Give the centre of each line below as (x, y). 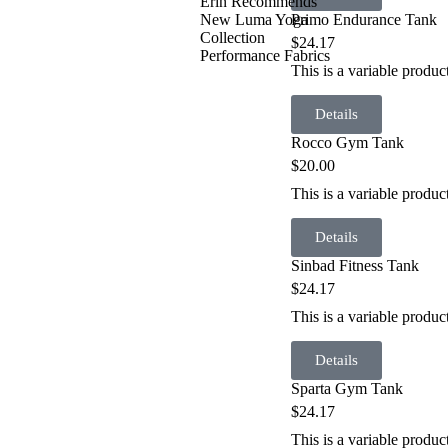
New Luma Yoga (253, 19)
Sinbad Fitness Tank (355, 265)
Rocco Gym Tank (347, 142)
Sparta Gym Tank (347, 388)
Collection (232, 37)
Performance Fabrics (264, 55)
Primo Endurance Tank (364, 19)
